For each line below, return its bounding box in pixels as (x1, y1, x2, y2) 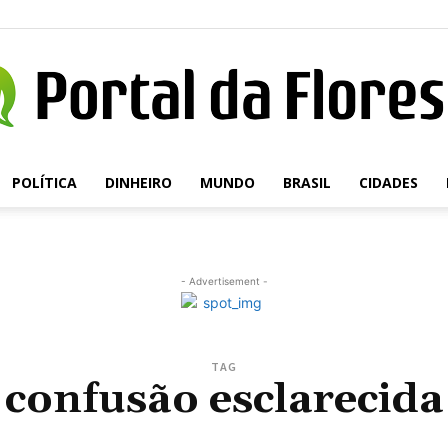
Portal (223, 181, 261, 199)
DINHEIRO (104, 173, 172, 192)
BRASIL (282, 173, 331, 192)
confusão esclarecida (4, 374, 444, 426)
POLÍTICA (11, 173, 77, 192)
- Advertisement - (180, 275, 268, 287)
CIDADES (358, 173, 418, 192)
